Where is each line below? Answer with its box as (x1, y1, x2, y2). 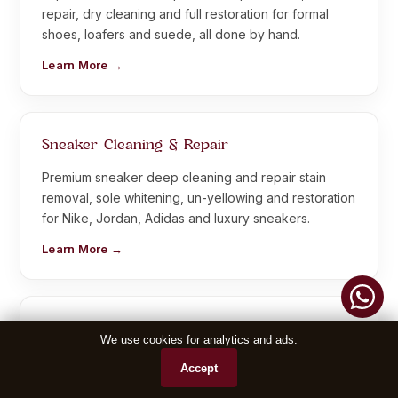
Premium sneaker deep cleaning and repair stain (42, 169, 326, 185)
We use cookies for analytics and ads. (100, 333, 298, 346)
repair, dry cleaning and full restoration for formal (42, 5, 329, 21)
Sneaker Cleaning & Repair (42, 134, 228, 157)
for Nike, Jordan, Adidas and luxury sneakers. (42, 210, 310, 226)
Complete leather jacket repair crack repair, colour (42, 353, 338, 369)
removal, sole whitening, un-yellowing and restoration (42, 189, 355, 205)
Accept (180, 361, 218, 375)
